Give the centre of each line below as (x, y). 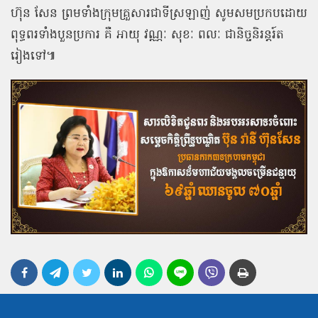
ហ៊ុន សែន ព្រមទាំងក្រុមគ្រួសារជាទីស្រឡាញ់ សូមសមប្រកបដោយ (159, 13)
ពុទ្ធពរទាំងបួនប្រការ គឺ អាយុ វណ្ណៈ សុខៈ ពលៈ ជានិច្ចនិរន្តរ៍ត (147, 35)
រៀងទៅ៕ (33, 56)
